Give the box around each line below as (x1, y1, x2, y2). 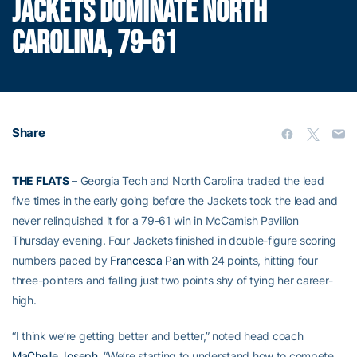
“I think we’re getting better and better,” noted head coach (12, 329, 304, 343)
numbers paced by (12, 253, 111, 268)
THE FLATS (12, 174, 69, 188)
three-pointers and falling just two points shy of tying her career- (12, 273, 333, 288)
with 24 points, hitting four (184, 253, 318, 268)
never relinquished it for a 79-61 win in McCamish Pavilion (12, 214, 299, 228)
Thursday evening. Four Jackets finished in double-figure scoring (12, 233, 337, 248)
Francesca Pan (110, 253, 185, 268)
